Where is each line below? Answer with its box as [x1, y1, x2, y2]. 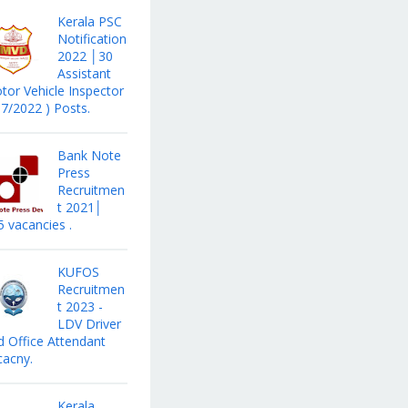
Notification [56, 30, 127, 48]
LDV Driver [56, 315, 121, 333]
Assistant [56, 65, 111, 83]
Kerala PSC [56, 13, 122, 31]
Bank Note [56, 147, 121, 165]
